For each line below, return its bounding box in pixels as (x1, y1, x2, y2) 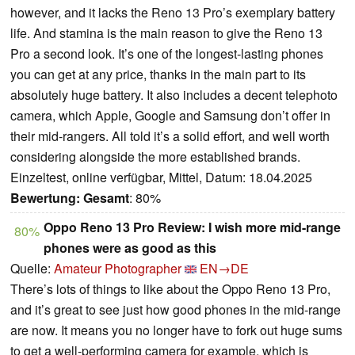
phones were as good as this (44, 239, 216, 258)
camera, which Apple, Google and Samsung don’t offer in (10, 106, 330, 125)
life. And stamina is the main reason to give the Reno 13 (10, 24, 323, 43)
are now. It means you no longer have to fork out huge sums (10, 321, 342, 340)
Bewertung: (10, 189, 80, 208)
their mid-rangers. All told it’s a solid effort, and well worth (10, 127, 330, 146)
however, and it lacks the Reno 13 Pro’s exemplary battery (10, 3, 335, 22)
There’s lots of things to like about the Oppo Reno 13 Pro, (10, 280, 330, 299)
